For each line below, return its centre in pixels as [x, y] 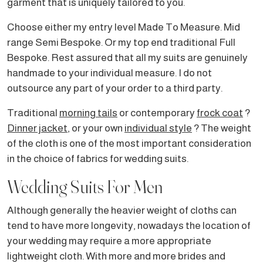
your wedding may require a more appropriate [109, 240]
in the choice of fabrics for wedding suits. [98, 158]
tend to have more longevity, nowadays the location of [129, 225]
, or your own [96, 128]
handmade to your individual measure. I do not [109, 73]
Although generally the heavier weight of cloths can [122, 210]
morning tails [88, 112]
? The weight [222, 128]
